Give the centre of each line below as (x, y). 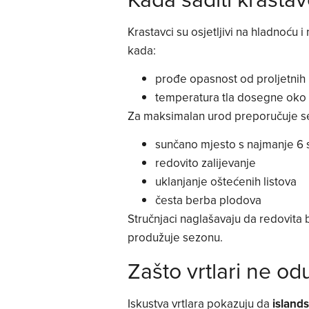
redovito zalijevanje (205, 163)
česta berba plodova (208, 200)
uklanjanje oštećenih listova (226, 182)
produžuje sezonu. (175, 238)
